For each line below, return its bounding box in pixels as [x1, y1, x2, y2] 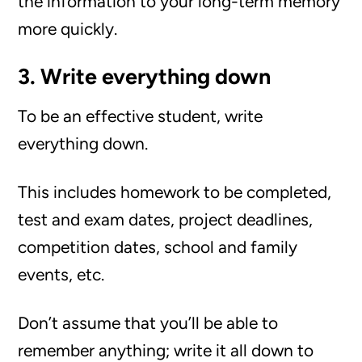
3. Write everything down [18, 63, 271, 90]
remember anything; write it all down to [18, 340, 314, 360]
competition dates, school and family [18, 237, 298, 257]
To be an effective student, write [18, 106, 263, 126]
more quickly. [18, 19, 118, 39]
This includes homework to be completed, [18, 182, 332, 202]
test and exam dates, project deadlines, [18, 209, 314, 229]
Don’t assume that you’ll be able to [18, 313, 279, 333]
